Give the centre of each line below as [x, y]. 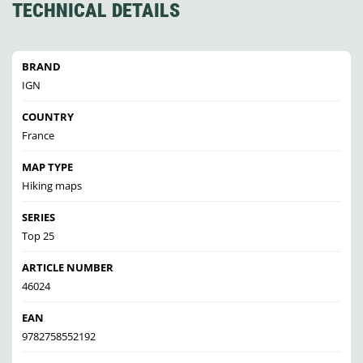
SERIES [38, 218]
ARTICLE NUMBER [68, 268]
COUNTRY [48, 117]
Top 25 [38, 236]
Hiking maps [52, 186]
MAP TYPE [47, 167]
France [38, 136]
